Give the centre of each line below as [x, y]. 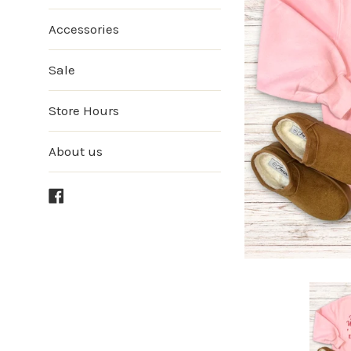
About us [76, 151]
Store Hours [84, 110]
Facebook [91, 194]
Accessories [84, 29]
